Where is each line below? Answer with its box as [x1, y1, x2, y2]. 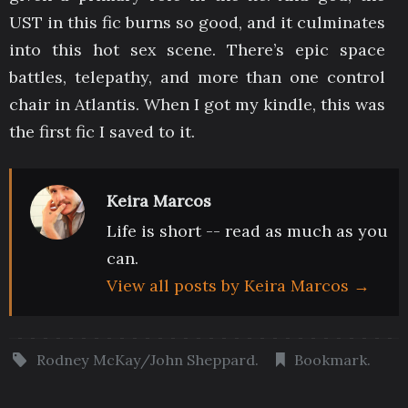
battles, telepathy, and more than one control [9, 66, 385, 87]
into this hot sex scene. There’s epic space [9, 38, 385, 60]
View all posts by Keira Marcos [107, 274, 353, 296]
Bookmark [293, 350, 367, 369]
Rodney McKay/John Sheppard [36, 350, 256, 369]
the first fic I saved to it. [9, 120, 195, 142]
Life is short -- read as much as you [107, 219, 388, 241]
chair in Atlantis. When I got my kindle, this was [9, 93, 385, 115]
